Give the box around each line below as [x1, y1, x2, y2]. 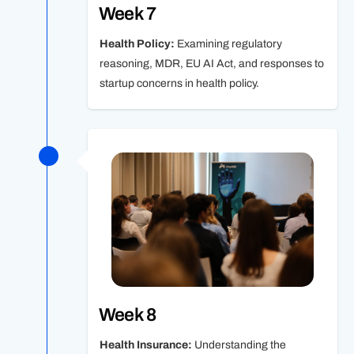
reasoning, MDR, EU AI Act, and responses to [99, 57, 324, 70]
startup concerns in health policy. [99, 77, 259, 89]
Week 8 [98, 305, 156, 326]
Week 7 [98, 3, 156, 24]
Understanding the [194, 339, 286, 352]
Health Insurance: [99, 339, 194, 352]
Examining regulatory [176, 37, 282, 50]
